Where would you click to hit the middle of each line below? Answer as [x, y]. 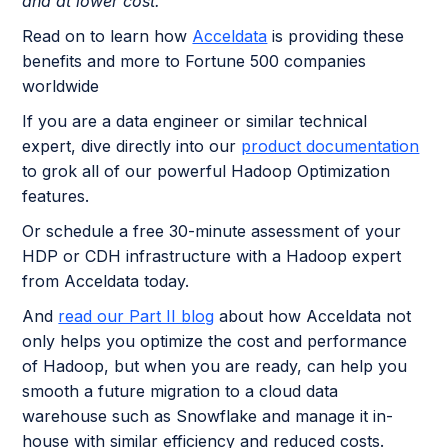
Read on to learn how [107, 36]
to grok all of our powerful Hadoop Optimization [206, 171]
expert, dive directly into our [132, 146]
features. [56, 196]
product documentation [330, 146]
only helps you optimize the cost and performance [215, 341]
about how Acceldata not [313, 316]
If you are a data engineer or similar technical [195, 121]
